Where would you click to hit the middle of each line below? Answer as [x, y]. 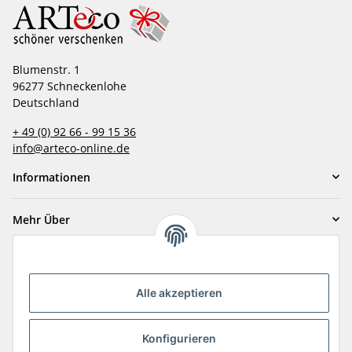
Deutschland [46, 102]
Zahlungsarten [51, 259]
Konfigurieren [179, 339]
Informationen [51, 177]
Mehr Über [41, 219]
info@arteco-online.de [71, 148]
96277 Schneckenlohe [70, 86]
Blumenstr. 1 [46, 69]
